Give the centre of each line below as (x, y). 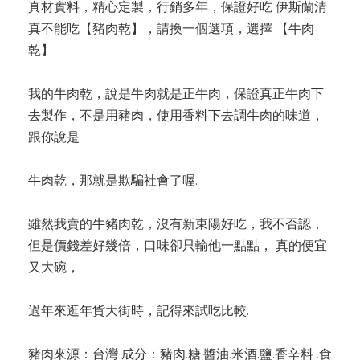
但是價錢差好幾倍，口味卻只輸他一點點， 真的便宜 (178, 245)
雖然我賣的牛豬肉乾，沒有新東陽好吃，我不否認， (176, 224)
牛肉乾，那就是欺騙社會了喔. (113, 180)
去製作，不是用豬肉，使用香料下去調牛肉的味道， (176, 115)
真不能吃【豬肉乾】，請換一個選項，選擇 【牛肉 (171, 29)
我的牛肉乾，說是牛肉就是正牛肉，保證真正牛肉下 (176, 94)
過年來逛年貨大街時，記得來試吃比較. (139, 311)
